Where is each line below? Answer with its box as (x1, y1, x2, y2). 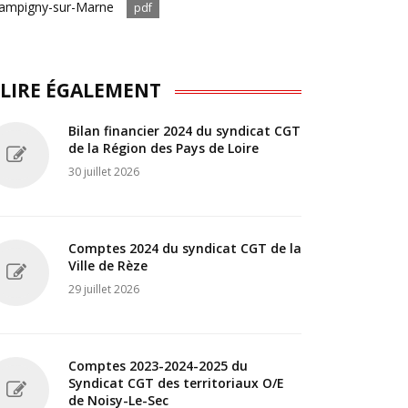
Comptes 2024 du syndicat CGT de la (68, 239, 301, 257)
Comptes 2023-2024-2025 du (68, 356, 248, 374)
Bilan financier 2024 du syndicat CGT (68, 121, 301, 139)
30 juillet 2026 (68, 163, 139, 179)
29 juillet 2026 (68, 280, 139, 297)
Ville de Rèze (68, 256, 148, 274)
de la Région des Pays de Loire (68, 138, 259, 157)
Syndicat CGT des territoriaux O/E (68, 373, 284, 392)
